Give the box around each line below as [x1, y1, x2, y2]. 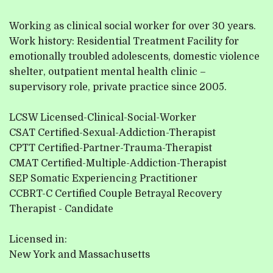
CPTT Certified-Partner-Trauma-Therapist [9, 143, 213, 154]
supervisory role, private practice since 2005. [9, 82, 227, 93]
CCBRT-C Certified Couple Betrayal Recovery [9, 188, 222, 200]
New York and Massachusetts [9, 249, 151, 261]
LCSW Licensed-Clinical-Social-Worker [9, 112, 197, 124]
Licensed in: [9, 234, 68, 246]
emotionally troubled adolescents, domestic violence [9, 51, 260, 63]
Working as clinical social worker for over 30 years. [9, 21, 257, 32]
